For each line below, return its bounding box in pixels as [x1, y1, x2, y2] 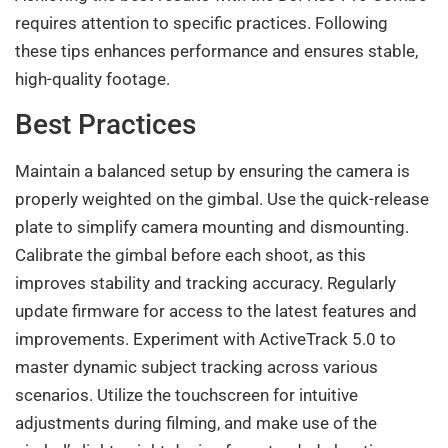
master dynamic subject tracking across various [15, 356, 378, 377]
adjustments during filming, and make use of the [15, 412, 377, 433]
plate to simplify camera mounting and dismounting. [15, 216, 409, 237]
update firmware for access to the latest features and [15, 300, 417, 321]
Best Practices [15, 107, 196, 141]
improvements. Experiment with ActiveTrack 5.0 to [15, 328, 396, 349]
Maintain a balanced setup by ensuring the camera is [15, 160, 410, 181]
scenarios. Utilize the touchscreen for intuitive [15, 384, 358, 405]
